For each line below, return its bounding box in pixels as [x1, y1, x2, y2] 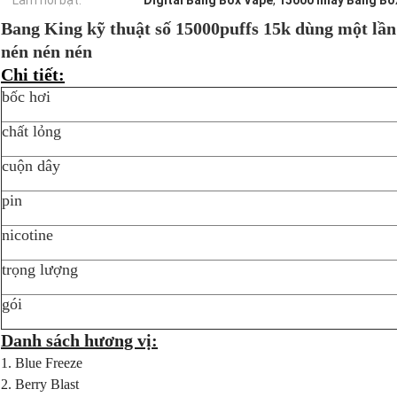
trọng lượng [2, 261, 78, 279]
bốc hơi [2, 88, 51, 106]
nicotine [2, 226, 53, 245]
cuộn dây [2, 157, 60, 175]
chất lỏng [2, 122, 61, 141]
